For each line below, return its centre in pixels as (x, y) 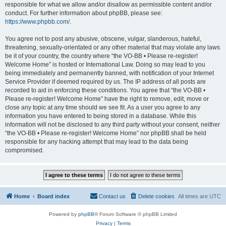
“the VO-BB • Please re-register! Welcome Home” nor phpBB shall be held (106, 133)
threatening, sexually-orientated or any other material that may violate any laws (112, 47)
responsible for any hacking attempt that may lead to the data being (97, 142)
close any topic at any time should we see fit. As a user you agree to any (103, 107)
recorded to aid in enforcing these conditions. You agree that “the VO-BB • (105, 90)
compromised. (24, 150)
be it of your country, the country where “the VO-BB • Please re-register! (101, 56)
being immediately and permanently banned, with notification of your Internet (109, 73)
